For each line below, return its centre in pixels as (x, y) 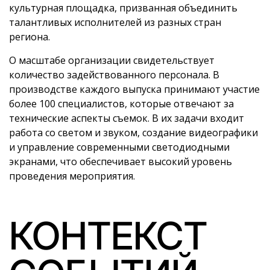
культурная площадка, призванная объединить (123, 8)
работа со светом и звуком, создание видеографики (133, 133)
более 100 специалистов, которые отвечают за (121, 104)
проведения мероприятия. (72, 176)
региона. (30, 37)
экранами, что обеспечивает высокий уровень (121, 162)
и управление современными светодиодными (119, 147)
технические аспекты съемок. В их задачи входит (127, 118)
